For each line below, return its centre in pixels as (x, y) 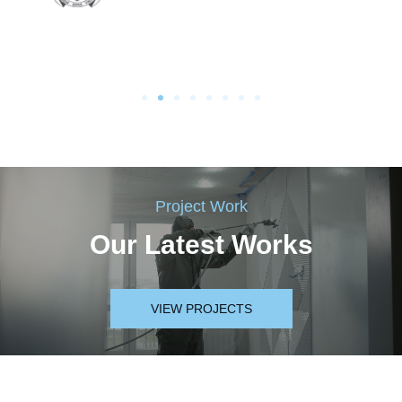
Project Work (201, 205)
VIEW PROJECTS (201, 308)
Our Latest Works (201, 244)
